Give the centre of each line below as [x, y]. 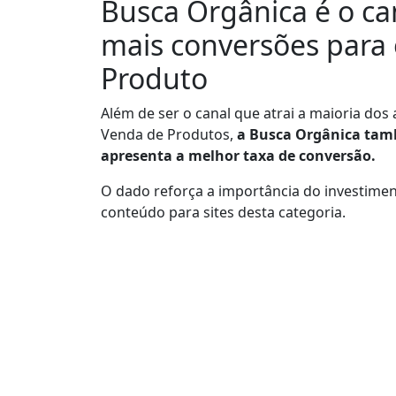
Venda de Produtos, [167, 134]
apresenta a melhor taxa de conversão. [238, 155]
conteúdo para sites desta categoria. [223, 212]
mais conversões [210, 44]
